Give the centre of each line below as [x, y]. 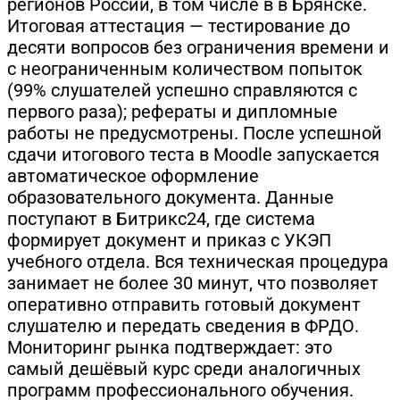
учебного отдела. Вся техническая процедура [198, 261]
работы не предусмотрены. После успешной [195, 133]
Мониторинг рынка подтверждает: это [170, 347]
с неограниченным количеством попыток [185, 68]
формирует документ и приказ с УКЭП [169, 240]
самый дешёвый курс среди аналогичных [184, 368]
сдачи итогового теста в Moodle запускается [193, 154]
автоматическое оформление [133, 175]
